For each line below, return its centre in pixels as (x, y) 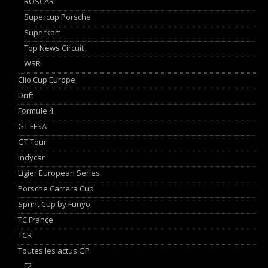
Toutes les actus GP (54, 250)
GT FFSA (32, 126)
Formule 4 (36, 110)
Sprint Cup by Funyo (54, 204)
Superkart (42, 32)
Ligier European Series (59, 173)
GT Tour (32, 141)
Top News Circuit (54, 48)
